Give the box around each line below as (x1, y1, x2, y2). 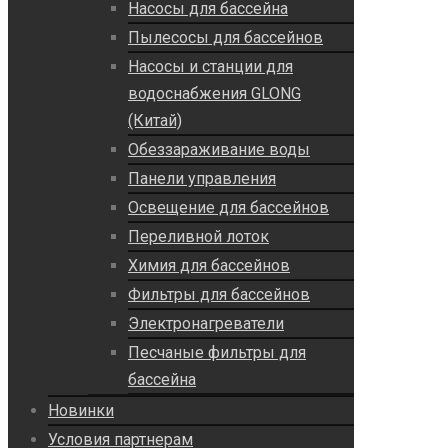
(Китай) (128, 111, 182, 131)
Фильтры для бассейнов (128, 285, 310, 305)
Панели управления (128, 169, 276, 189)
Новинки (48, 401, 114, 421)
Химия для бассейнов (128, 256, 290, 276)
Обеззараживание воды (128, 140, 310, 160)
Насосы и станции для (128, 57, 293, 77)
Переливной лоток (128, 227, 269, 247)
